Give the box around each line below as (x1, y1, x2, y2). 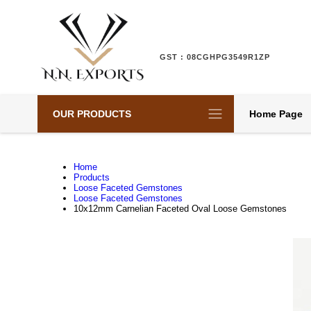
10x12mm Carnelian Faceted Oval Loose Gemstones (73, 203, 287, 214)
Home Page (249, 108, 303, 119)
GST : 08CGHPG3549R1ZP (160, 53, 271, 61)
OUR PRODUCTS (52, 108, 131, 119)
